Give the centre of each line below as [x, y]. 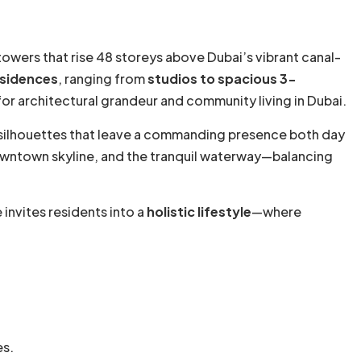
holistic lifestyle [199, 212]
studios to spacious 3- [222, 79]
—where [276, 212]
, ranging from [103, 79]
